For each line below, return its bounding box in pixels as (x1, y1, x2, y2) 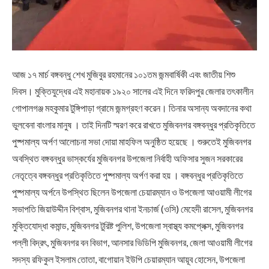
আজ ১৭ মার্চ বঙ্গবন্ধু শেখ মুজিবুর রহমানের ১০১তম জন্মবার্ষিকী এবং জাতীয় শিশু (12, 68, 235, 80)
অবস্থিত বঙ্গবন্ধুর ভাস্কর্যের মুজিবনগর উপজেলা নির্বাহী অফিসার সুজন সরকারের (12, 153, 243, 165)
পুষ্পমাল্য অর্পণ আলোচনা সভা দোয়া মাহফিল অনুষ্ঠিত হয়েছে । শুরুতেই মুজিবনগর (12, 136, 251, 148)
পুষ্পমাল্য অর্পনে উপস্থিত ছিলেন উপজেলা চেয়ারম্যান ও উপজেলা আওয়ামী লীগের (12, 186, 252, 198)
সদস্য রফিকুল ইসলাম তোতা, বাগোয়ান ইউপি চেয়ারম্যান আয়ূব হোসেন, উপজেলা (12, 253, 245, 265)
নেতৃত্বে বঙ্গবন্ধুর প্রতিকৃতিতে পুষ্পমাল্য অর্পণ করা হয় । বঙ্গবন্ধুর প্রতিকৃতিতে (12, 169, 243, 181)
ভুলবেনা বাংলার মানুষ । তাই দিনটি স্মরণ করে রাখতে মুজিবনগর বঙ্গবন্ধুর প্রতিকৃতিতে (12, 119, 255, 131)
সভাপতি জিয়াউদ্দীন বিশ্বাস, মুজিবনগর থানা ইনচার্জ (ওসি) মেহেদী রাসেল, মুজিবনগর (12, 203, 253, 215)
